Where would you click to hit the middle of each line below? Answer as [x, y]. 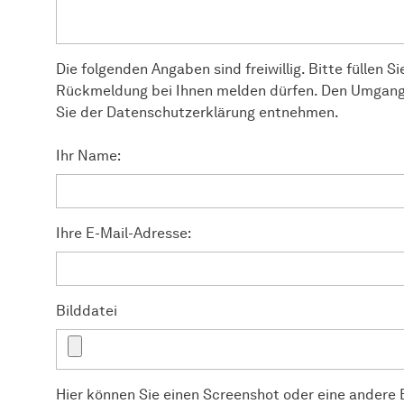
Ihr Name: [88, 155]
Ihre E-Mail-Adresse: [124, 233]
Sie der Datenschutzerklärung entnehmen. [197, 112]
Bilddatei [87, 310]
